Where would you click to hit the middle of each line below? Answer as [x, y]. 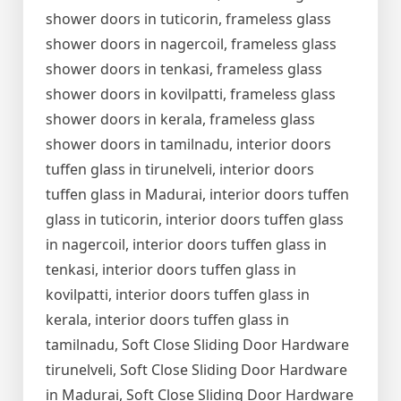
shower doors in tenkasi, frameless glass [184, 69]
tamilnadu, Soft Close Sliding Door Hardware [197, 345]
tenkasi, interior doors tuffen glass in [171, 270]
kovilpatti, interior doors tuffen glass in [178, 295]
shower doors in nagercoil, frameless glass [191, 44]
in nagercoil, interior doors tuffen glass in [186, 245]
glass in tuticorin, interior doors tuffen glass [195, 220]
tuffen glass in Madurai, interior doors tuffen [197, 195]
